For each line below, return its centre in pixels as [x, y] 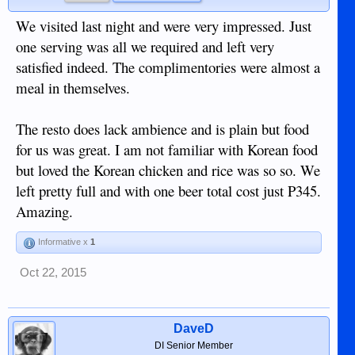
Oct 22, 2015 [53, 273]
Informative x [63, 242]
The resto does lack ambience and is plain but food [162, 129]
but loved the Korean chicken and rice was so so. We [168, 170]
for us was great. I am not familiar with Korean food [167, 150]
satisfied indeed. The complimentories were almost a [168, 67]
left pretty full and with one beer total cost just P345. [168, 191]
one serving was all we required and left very [145, 47]
